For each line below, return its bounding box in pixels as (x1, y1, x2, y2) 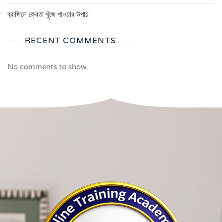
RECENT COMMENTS (25, 36, 116, 46)
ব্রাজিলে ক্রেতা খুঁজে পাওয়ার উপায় (7, 10, 89, 19)
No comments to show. (7, 62, 88, 71)
